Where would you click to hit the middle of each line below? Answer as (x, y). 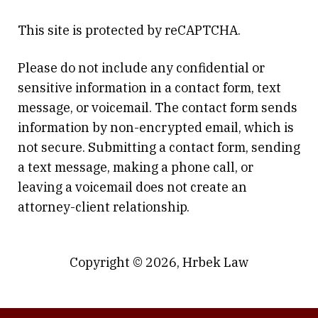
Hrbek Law (215, 263)
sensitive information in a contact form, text (149, 88)
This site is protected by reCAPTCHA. (129, 31)
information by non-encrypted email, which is (156, 128)
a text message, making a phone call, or (136, 168)
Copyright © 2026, (126, 263)
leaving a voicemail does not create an (132, 187)
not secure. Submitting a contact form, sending (159, 148)
